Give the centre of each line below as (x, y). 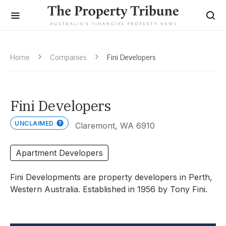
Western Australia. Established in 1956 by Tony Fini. (109, 189)
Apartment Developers (59, 153)
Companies (68, 56)
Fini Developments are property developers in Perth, (111, 177)
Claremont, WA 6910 (115, 126)
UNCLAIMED (34, 123)
